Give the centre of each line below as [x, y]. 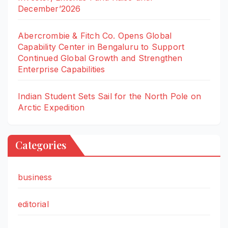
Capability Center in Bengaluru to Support [101, 47]
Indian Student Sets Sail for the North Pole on [110, 96]
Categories [41, 145]
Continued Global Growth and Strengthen [100, 58]
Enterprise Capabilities [62, 69]
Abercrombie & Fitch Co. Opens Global [95, 35]
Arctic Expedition [51, 107]
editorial [33, 204]
